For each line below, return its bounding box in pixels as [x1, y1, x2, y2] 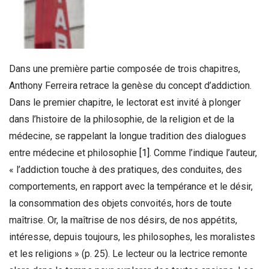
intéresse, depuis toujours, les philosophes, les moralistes [9, 231, 255, 243]
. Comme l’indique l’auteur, [150, 147, 257, 159]
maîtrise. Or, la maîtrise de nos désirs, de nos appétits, [9, 214, 237, 226]
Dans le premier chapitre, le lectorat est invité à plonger [9, 96, 241, 108]
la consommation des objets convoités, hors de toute [9, 197, 232, 209]
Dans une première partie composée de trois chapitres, [9, 62, 240, 74]
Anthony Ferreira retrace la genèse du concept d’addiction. [9, 79, 252, 91]
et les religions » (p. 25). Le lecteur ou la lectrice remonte [9, 247, 247, 259]
